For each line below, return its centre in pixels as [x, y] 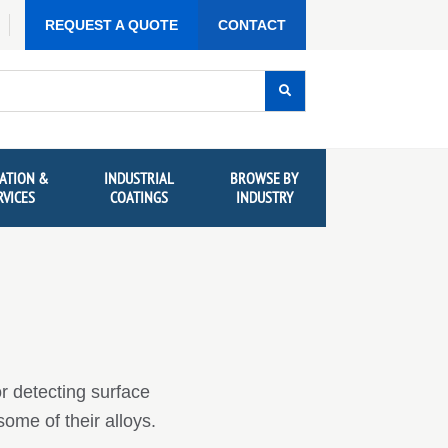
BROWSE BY [264, 178]
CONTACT [252, 25]
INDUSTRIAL [139, 178]
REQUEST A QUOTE [111, 25]
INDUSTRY [264, 197]
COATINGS [139, 197]
